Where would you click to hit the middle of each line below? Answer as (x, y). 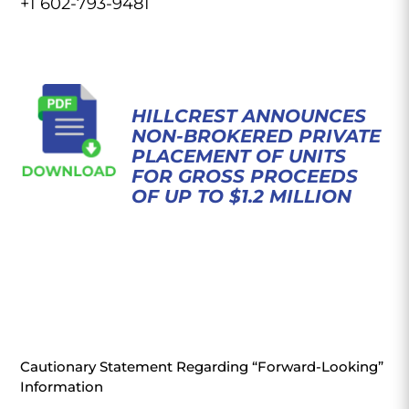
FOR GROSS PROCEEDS (244, 176)
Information (62, 387)
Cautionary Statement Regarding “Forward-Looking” (202, 367)
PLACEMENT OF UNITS (238, 156)
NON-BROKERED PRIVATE (256, 136)
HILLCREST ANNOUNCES (248, 116)
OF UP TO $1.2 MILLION (241, 196)
